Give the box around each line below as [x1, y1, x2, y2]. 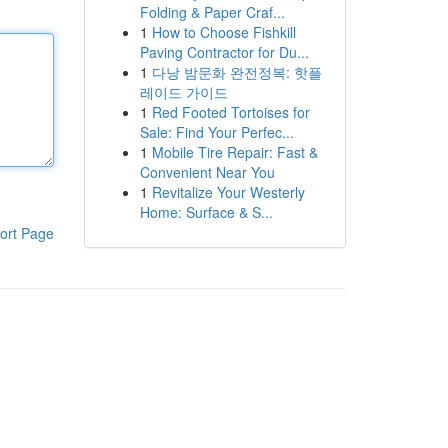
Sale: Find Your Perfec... [139, 122, 294, 142]
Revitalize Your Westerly [151, 182, 305, 202]
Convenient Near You [139, 162, 275, 182]
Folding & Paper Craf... [139, 2, 285, 22]
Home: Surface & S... [139, 202, 273, 222]
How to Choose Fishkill [151, 22, 296, 42]
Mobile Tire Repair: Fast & [151, 142, 318, 162]
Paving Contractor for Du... [139, 42, 309, 62]
